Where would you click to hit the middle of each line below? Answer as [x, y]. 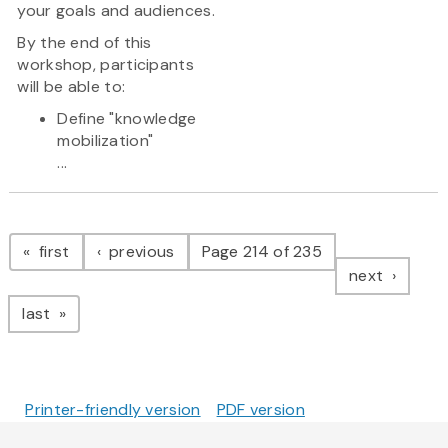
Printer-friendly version [113, 410]
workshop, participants [105, 65]
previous [139, 252]
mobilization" [105, 141]
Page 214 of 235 [262, 252]
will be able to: [71, 87]
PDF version [260, 410]
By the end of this [84, 43]
